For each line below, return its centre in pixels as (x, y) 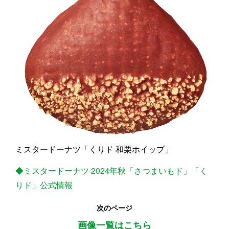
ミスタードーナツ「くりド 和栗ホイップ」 (94, 149)
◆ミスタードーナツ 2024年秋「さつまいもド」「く (111, 171)
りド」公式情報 (44, 185)
